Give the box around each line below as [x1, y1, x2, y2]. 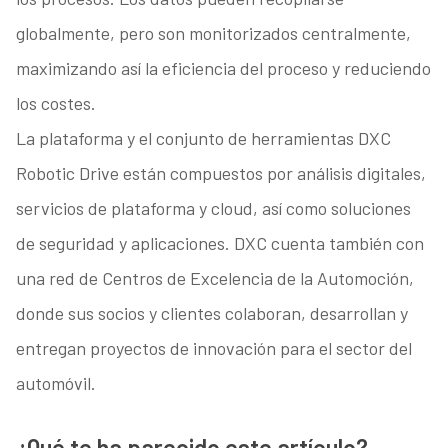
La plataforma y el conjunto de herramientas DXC [15, 127, 391, 150]
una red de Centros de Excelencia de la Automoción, [15, 267, 414, 290]
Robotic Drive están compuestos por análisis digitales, [15, 162, 426, 185]
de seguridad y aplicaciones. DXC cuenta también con [15, 232, 424, 255]
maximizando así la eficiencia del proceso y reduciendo [15, 57, 431, 80]
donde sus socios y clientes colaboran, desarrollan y [15, 302, 408, 325]
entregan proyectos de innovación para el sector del [15, 337, 412, 360]
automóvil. [15, 372, 96, 395]
